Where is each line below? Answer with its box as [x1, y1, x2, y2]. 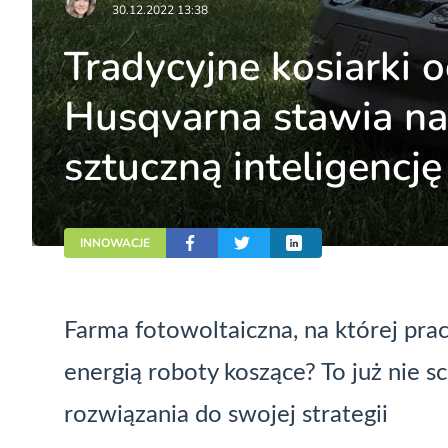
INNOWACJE [80, 234, 150, 251]
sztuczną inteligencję [64, 140, 442, 195]
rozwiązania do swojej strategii [64, 402, 388, 427]
